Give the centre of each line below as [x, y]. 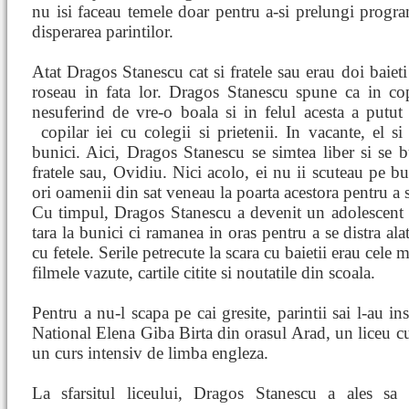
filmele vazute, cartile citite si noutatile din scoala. [204, 273]
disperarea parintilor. [103, 31]
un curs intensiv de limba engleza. [150, 353]
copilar [69, 132]
